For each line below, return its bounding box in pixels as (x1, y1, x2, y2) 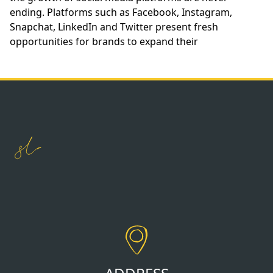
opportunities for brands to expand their (10, 35, 198, 48)
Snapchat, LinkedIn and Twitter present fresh (10, 20, 218, 34)
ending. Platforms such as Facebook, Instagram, (10, 5, 232, 19)
